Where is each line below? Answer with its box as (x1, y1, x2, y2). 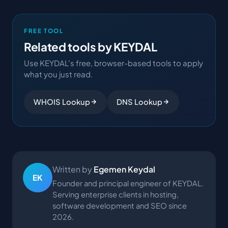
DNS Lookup (117, 97, 162, 106)
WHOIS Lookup (34, 97, 90, 106)
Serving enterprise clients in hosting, (52, 189, 179, 199)
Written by (52, 163, 94, 175)
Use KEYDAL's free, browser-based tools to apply (24, 58, 203, 68)
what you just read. (24, 69, 93, 79)
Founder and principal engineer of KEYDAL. (52, 178, 204, 188)
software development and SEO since (52, 201, 187, 210)
